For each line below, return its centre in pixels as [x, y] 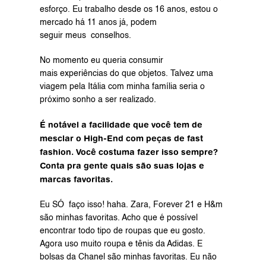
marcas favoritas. [76, 179]
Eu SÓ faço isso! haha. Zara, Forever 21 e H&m [131, 205]
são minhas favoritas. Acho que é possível [118, 218]
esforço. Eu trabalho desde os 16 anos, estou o [129, 9]
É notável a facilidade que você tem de [121, 125]
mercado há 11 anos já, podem [98, 23]
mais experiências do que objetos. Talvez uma [126, 74]
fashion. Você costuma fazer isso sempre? [129, 152]
